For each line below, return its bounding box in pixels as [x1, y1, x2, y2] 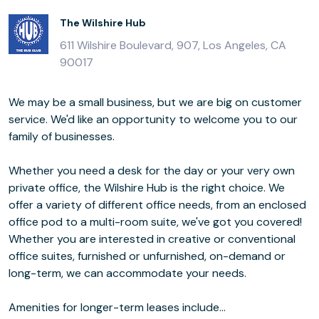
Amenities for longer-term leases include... [9, 299, 226, 315]
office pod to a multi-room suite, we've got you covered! [9, 214, 302, 229]
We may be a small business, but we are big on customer [9, 94, 302, 110]
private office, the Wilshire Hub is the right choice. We [9, 179, 268, 195]
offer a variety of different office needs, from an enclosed [9, 197, 306, 212]
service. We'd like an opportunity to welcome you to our [9, 111, 51, 127]
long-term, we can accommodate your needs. [9, 265, 246, 281]
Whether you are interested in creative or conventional [9, 231, 296, 246]
